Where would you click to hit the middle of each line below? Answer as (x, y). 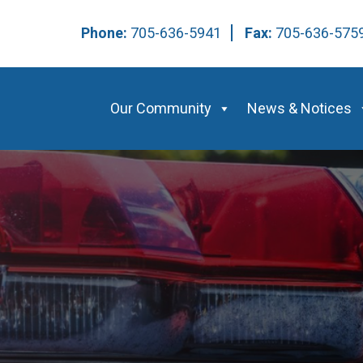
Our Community (161, 108)
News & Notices (299, 108)
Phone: (106, 33)
